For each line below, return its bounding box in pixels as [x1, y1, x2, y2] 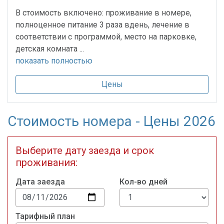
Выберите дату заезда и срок [15, 144, 154, 156]
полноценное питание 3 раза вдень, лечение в [15, 19, 189, 29]
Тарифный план [15, 211, 75, 221]
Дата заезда [15, 176, 65, 186]
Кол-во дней [119, 176, 167, 186]
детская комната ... [15, 43, 84, 53]
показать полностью [15, 55, 92, 65]
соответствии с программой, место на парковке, [15, 31, 196, 41]
